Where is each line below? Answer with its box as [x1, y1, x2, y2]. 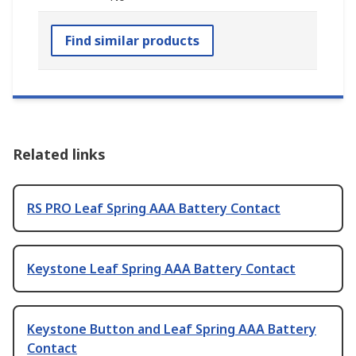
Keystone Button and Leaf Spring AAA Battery [27, 319, 316, 338]
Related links [13, 144, 106, 164]
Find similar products [65, 31, 199, 49]
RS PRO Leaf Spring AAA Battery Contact [27, 199, 281, 217]
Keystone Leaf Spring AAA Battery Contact [27, 259, 296, 277]
